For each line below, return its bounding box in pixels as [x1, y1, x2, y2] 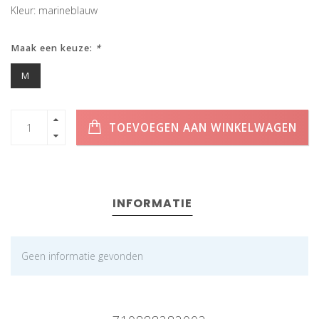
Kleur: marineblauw [11, 4, 98, 18]
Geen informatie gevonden [21, 249, 143, 263]
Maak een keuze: [11, 42, 95, 55]
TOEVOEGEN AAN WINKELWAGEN [105, 120, 297, 135]
